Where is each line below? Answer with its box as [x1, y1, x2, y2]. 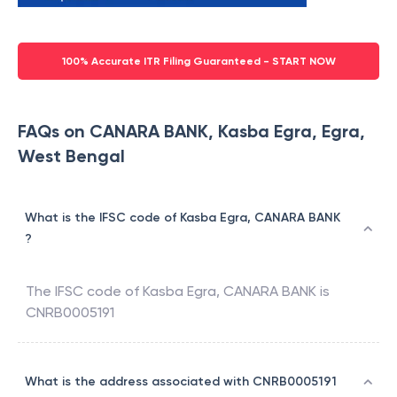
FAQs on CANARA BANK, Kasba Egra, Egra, [18, 121, 365, 143]
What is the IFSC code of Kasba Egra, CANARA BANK [25, 210, 340, 226]
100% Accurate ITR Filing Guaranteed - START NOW [61, 55, 336, 68]
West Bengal [18, 145, 125, 167]
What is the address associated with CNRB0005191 [25, 374, 337, 390]
